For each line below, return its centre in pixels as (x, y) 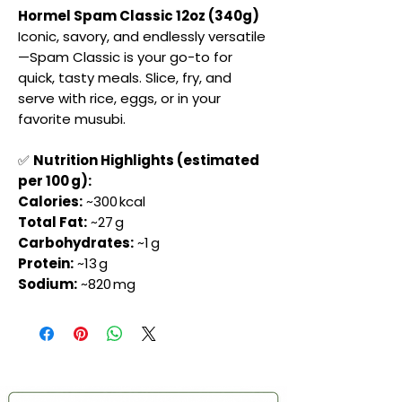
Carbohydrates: (76, 243)
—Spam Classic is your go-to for (125, 57)
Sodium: (48, 284)
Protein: (46, 264)
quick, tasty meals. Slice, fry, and (125, 78)
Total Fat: (52, 223)
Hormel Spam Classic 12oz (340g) (139, 16)
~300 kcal (114, 202)
